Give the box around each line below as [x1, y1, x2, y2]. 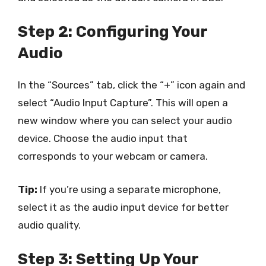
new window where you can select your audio [18, 115, 232, 126]
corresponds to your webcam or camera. [18, 150, 208, 162]
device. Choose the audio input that [18, 132, 188, 144]
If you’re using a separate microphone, [37, 183, 221, 195]
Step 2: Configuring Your [18, 23, 207, 41]
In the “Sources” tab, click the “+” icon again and [18, 79, 245, 91]
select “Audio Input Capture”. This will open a [18, 97, 228, 109]
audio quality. [18, 218, 81, 231]
